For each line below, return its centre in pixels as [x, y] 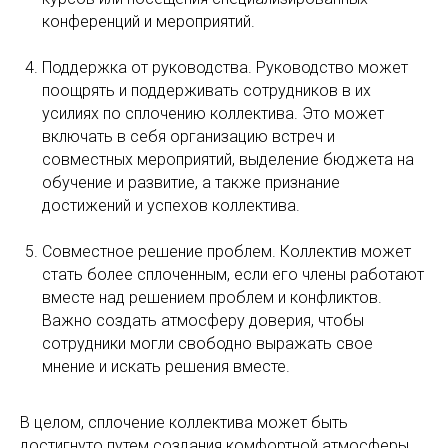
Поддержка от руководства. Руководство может [225, 67]
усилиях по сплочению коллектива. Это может [213, 113]
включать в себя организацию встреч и [188, 136]
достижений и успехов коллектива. [171, 205]
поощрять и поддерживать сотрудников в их [206, 90]
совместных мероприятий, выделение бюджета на [228, 159]
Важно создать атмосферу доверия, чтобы [203, 320]
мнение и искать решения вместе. [166, 366]
